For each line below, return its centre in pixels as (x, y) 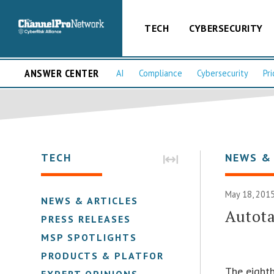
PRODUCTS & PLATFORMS (111, 255)
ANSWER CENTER (62, 73)
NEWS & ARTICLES (90, 200)
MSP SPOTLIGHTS (89, 237)
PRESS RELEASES (86, 219)
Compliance (161, 73)
